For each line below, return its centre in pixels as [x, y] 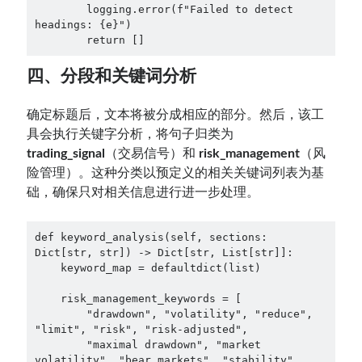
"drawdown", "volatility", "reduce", [60, 314]
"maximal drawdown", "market [60, 344]
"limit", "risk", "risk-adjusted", [144, 329]
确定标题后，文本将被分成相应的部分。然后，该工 [176, 115]
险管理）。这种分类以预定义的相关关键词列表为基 [176, 173]
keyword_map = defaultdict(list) [47, 267]
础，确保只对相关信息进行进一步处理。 [143, 192]
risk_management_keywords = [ [47, 298]
